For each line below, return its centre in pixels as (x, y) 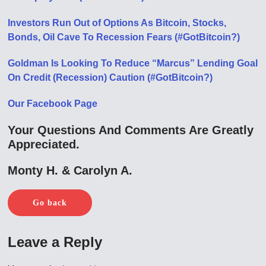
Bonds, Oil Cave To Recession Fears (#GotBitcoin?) (124, 37)
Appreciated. (44, 144)
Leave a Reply (55, 242)
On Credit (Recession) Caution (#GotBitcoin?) (110, 77)
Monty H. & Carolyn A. (70, 170)
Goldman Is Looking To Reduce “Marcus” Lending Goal (133, 63)
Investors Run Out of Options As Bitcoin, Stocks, (117, 23)
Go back (50, 202)
